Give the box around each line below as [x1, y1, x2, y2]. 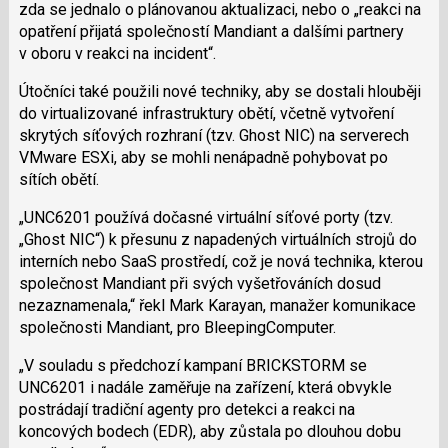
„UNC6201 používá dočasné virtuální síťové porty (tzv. [18, 207, 393, 227]
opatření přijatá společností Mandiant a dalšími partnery [18, 21, 404, 41]
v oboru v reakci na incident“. [18, 43, 216, 63]
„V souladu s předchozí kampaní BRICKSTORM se [18, 355, 367, 375]
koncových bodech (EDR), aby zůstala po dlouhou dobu [18, 421, 401, 441]
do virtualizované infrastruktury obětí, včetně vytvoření [18, 103, 394, 123]
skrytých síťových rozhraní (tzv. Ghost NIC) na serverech [18, 125, 409, 145]
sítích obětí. [18, 169, 103, 189]
